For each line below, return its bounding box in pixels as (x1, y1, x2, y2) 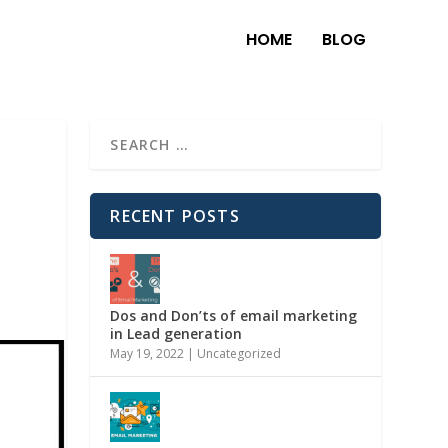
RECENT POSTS (110, 204, 240, 227)
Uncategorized (197, 344, 282, 362)
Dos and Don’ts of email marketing (110, 305, 358, 325)
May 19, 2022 (110, 344, 185, 362)
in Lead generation (110, 323, 243, 343)
